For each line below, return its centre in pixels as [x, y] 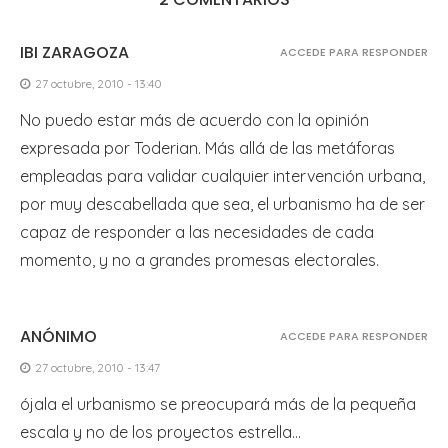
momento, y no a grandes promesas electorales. [199, 259]
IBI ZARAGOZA [74, 52]
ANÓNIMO [58, 336]
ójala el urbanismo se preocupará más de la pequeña [218, 403]
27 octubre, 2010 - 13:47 [97, 367]
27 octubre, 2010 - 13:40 [98, 83]
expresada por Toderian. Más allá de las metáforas [207, 147]
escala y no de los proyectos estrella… [160, 431]
